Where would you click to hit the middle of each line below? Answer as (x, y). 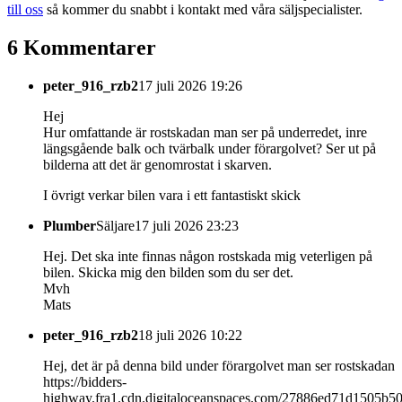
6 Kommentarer (82, 47)
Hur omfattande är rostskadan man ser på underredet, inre (205, 132)
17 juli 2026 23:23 (187, 225)
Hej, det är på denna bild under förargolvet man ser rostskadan (219, 365)
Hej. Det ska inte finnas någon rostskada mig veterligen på (208, 256)
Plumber (70, 225)
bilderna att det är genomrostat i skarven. (157, 164)
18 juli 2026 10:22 (190, 335)
